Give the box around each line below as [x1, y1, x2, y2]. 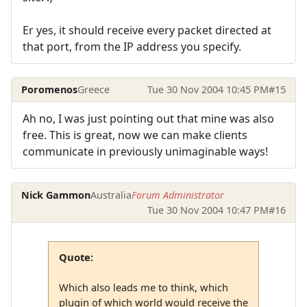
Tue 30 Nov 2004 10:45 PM [147, 82, 269, 96]
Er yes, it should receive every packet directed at [23, 22, 271, 38]
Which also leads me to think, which [58, 280, 228, 294]
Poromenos [21, 82, 78, 96]
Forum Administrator [132, 188, 225, 201]
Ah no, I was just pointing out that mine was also [23, 111, 274, 127]
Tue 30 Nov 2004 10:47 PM [147, 203, 269, 217]
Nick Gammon [21, 188, 91, 201]
